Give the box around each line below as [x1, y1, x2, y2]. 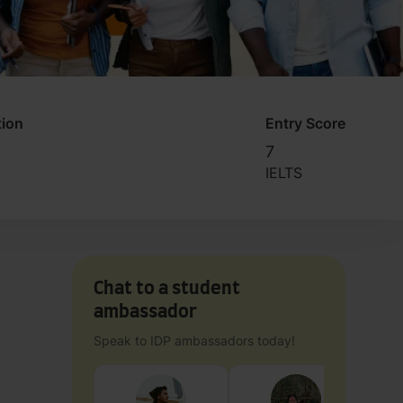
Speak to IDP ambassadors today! [94, 332, 295, 348]
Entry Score [264, 113, 345, 132]
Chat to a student [94, 279, 240, 298]
